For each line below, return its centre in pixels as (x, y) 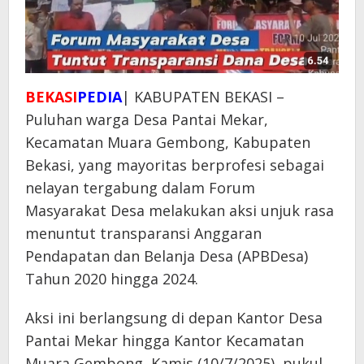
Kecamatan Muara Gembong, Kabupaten (168, 142)
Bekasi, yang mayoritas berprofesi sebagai (175, 165)
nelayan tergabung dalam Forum (140, 187)
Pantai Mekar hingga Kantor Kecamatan (165, 340)
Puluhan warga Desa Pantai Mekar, (147, 119)
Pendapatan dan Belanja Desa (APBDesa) (167, 256)
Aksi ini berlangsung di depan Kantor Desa (174, 317)
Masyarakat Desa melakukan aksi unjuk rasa (180, 210)
